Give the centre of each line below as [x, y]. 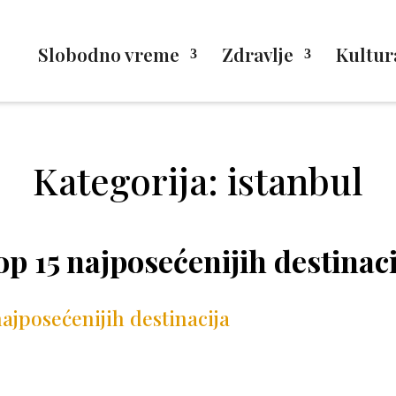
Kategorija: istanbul [198, 181]
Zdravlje [257, 54]
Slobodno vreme [108, 54]
